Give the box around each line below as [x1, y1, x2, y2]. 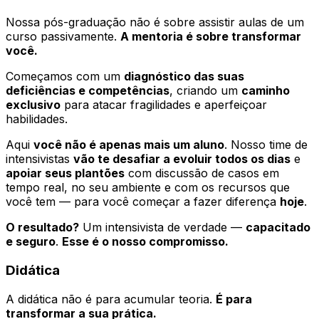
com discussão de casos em [125, 166, 279, 181]
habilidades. [6, 112, 68, 127]
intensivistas [6, 152, 73, 167]
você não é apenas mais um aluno [33, 137, 224, 152]
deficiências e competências [6, 83, 169, 98]
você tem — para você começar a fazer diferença [6, 194, 280, 209]
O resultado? [6, 220, 79, 235]
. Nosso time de [224, 137, 308, 152]
